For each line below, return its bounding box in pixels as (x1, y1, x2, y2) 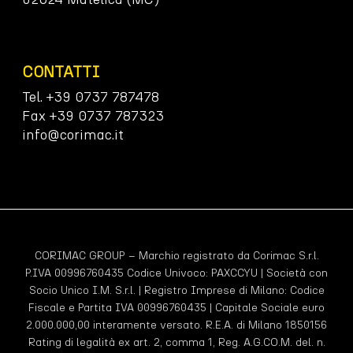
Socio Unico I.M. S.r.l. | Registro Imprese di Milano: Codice (28, 283, 325, 297)
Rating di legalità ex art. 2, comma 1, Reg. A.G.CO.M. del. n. (28, 335, 325, 349)
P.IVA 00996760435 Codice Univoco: (25, 266, 211, 280)
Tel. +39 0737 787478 (22, 87, 159, 106)
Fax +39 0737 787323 (22, 106, 164, 124)
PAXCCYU (211, 266, 261, 280)
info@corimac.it (22, 125, 124, 143)
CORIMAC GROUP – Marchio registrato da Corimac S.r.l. (34, 248, 319, 262)
